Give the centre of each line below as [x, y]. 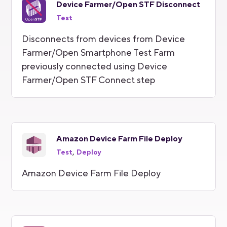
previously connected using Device [95, 66]
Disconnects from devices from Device [104, 39]
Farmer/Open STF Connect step [89, 80]
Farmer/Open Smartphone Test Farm [99, 53]
